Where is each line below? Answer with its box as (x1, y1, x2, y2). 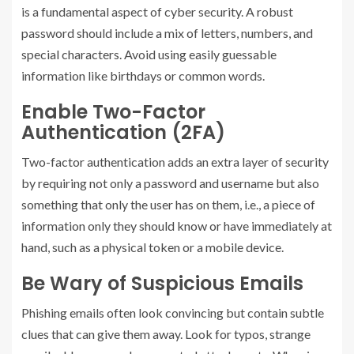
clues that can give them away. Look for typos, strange (21, 326, 311, 341)
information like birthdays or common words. (21, 68, 265, 83)
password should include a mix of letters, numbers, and (21, 25, 313, 40)
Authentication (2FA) (21, 119, 225, 145)
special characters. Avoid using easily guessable (21, 47, 277, 62)
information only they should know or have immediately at (21, 218, 332, 233)
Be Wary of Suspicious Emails (21, 270, 303, 296)
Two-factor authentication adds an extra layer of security (21, 154, 329, 169)
